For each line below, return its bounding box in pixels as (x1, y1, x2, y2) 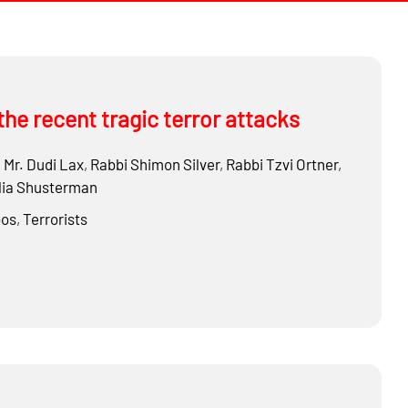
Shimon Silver (127, 155, 219, 173)
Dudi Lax (23, 155, 84, 173)
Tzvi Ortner (262, 155, 338, 173)
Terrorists (22, 209, 87, 228)
